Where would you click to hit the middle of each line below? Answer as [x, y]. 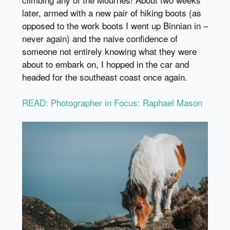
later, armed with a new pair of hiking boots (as [111, 12]
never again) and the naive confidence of [100, 38]
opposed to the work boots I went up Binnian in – [115, 25]
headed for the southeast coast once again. [104, 76]
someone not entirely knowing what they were [109, 51]
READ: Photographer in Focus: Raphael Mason [112, 102]
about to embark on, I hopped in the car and [105, 64]
